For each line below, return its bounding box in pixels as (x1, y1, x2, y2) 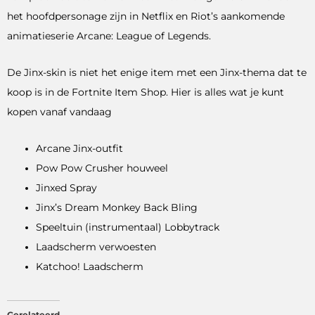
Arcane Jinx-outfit (36, 142, 124, 154)
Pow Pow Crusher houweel (36, 162, 169, 174)
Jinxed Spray (36, 181, 98, 193)
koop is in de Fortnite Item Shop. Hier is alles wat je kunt (7, 86, 284, 98)
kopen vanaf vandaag (7, 105, 112, 117)
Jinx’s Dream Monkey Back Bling (36, 201, 198, 213)
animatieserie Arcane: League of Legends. (7, 30, 211, 41)
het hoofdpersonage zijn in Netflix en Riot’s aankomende (7, 10, 285, 22)
